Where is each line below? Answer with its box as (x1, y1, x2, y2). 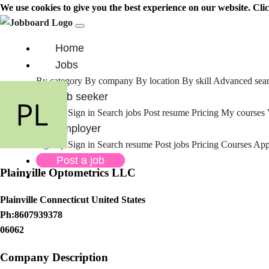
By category (36, 76, 82, 86)
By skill (182, 76, 211, 86)
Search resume (97, 139, 155, 150)
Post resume (144, 107, 192, 118)
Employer (55, 122, 101, 134)
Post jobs (155, 139, 192, 150)
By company (85, 76, 133, 86)
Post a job (56, 154, 104, 166)
